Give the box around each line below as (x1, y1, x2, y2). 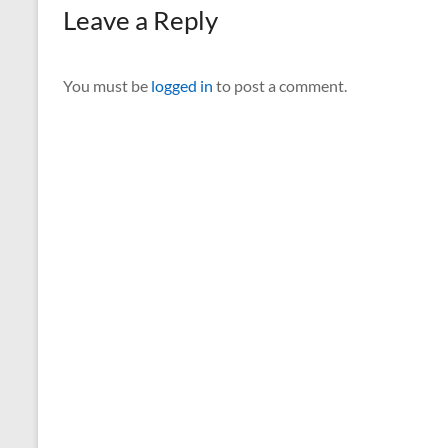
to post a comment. (213, 76, 347, 96)
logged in (151, 76, 213, 96)
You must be (63, 76, 151, 96)
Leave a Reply (63, 4, 218, 37)
